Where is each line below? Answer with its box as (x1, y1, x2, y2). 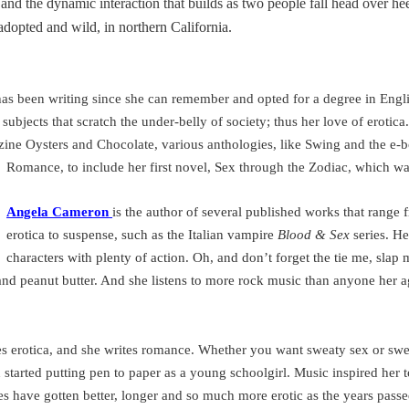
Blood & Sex (278, 227, 351, 243)
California (171, 18, 229, 35)
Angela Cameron (6, 204, 110, 220)
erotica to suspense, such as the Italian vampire (6, 227, 278, 243)
